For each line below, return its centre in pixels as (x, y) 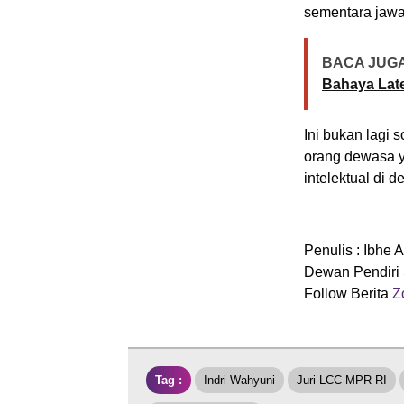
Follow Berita (346, 293)
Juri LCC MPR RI (342, 380)
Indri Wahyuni (239, 380)
